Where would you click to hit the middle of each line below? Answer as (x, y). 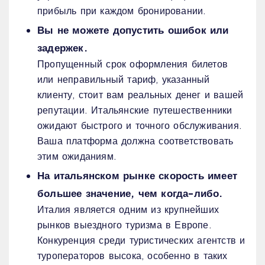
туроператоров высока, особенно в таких (132, 256)
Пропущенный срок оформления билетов (132, 64)
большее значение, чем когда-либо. (130, 193)
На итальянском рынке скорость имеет (137, 175)
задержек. (62, 48)
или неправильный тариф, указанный (124, 79)
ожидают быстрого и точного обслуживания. (140, 125)
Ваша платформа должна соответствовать (135, 141)
